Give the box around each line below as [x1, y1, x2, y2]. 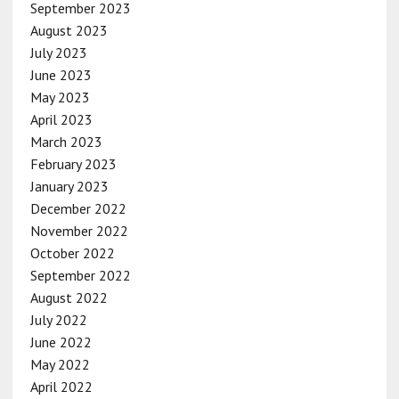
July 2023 [29, 43, 87, 61]
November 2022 [29, 221, 128, 240]
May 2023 [29, 87, 90, 106]
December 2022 [29, 199, 126, 217]
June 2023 [29, 65, 92, 84]
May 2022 [29, 354, 90, 373]
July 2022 [29, 310, 87, 329]
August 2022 [29, 288, 108, 306]
